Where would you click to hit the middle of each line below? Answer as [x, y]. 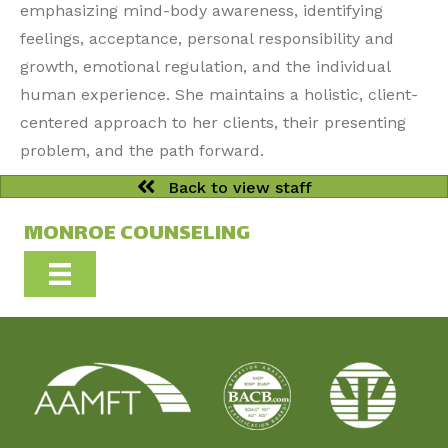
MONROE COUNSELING [137, 235]
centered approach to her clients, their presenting [213, 123]
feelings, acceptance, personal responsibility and [207, 39]
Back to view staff [239, 187]
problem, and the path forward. [142, 151]
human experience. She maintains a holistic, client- [219, 95]
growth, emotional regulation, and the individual [205, 67]
